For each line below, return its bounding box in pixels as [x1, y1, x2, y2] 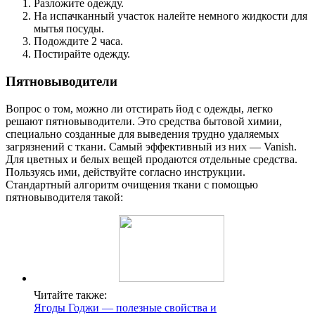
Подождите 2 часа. [34, 35, 123, 48]
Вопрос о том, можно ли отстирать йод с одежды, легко [6, 102, 273, 115]
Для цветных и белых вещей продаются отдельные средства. [6, 153, 297, 165]
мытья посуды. [34, 22, 104, 35]
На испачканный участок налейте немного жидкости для [34, 10, 307, 22]
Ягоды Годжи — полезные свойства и [34, 301, 217, 314]
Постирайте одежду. [34, 48, 130, 60]
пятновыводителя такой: [6, 191, 123, 203]
